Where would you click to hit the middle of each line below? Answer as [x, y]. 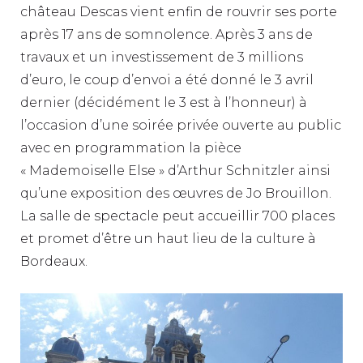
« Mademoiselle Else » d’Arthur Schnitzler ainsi [175, 171]
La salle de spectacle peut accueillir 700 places [177, 216]
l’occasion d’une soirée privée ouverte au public [181, 125]
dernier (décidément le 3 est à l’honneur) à [164, 102]
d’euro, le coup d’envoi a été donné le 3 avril [167, 80]
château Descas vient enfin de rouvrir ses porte [179, 12]
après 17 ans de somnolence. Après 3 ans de [167, 34]
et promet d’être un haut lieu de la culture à [168, 239]
